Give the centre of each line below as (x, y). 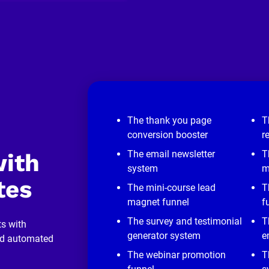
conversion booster (167, 134)
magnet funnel (158, 202)
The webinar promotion (176, 255)
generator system (164, 235)
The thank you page (169, 120)
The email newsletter (171, 154)
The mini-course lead (171, 187)
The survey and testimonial (184, 221)
